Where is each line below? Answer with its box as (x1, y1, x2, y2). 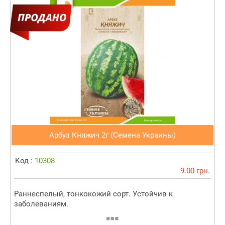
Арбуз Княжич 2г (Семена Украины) (49, 131, 176, 140)
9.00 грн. (180, 166, 210, 176)
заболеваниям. (14, 199, 68, 209)
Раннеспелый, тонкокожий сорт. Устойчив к (14, 189, 173, 199)
